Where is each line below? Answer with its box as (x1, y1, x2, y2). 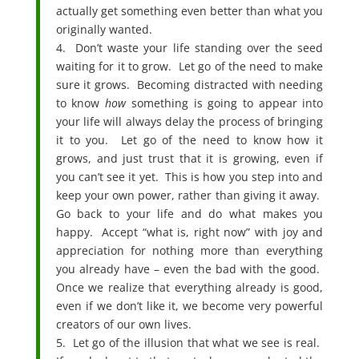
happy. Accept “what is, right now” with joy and (55, 224, 324, 240)
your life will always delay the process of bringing (55, 113, 324, 129)
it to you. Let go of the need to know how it (55, 131, 324, 147)
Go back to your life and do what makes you (55, 205, 324, 221)
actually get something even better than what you (55, 2, 324, 18)
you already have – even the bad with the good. (55, 260, 324, 276)
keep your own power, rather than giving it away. (55, 187, 324, 203)
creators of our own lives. (55, 316, 192, 332)
